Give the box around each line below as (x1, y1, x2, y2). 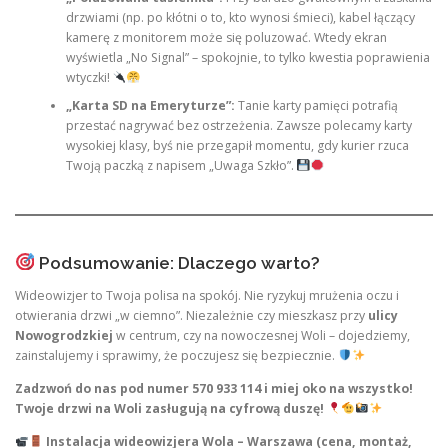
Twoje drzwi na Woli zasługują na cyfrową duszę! (15, 399, 324, 417)
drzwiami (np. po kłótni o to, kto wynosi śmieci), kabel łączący (65, 9, 415, 27)
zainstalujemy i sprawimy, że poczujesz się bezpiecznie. (15, 346, 338, 364)
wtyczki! (65, 69, 113, 87)
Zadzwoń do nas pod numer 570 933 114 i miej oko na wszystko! (15, 379, 413, 397)
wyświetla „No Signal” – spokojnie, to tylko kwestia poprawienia (65, 49, 430, 67)
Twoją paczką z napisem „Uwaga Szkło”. (65, 157, 297, 175)
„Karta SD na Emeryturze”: (65, 97, 235, 115)
